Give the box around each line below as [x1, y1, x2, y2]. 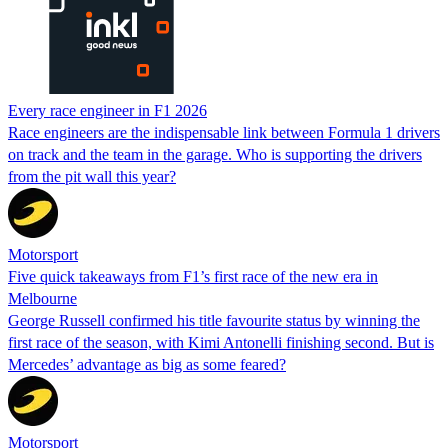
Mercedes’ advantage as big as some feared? [8, 355, 286, 373]
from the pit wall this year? [8, 167, 176, 185]
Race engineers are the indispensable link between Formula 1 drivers [8, 123, 440, 141]
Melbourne [8, 289, 77, 307]
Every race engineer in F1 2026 [8, 101, 207, 119]
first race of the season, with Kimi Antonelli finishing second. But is [8, 333, 434, 351]
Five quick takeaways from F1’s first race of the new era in [8, 267, 378, 285]
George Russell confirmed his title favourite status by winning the [8, 311, 420, 329]
